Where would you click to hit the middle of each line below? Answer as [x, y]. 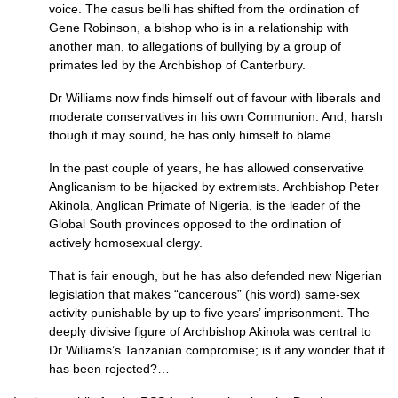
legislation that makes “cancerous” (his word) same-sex [204, 294]
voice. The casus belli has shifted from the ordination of [204, 9]
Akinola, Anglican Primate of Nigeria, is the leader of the [205, 205]
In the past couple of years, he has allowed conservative [207, 168]
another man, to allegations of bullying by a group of [195, 46]
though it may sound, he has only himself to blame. [192, 135]
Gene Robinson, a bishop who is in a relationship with [199, 28]
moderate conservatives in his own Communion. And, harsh [216, 116]
